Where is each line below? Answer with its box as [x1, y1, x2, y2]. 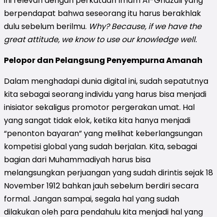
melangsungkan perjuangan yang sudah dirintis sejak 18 [4, 167, 213, 178]
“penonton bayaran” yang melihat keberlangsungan [4, 127, 202, 139]
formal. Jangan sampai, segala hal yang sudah [4, 193, 179, 204]
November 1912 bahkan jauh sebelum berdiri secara [4, 180, 199, 191]
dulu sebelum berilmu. [4, 20, 89, 32]
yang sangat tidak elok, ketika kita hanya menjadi [4, 114, 190, 126]
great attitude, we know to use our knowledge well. [4, 33, 197, 45]
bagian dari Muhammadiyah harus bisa [4, 154, 151, 165]
